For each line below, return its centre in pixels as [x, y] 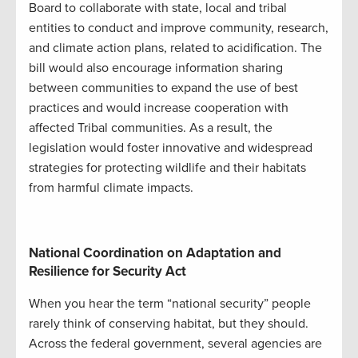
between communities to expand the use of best [163, 88]
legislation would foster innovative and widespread [171, 147]
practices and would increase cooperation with [159, 107]
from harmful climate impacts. [113, 187]
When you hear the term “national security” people [170, 303]
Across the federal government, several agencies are [175, 343]
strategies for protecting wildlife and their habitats [167, 167]
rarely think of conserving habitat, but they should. [169, 323]
